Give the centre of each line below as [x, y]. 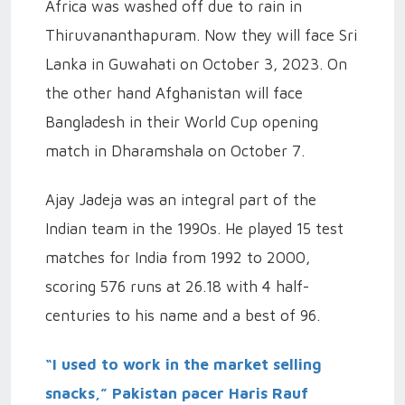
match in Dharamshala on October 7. [175, 151]
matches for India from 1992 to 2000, [178, 258]
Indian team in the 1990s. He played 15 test [194, 229]
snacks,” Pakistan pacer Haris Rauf [177, 393]
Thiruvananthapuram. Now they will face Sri [201, 35]
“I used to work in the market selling [184, 364]
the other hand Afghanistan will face [174, 93]
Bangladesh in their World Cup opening [182, 122]
